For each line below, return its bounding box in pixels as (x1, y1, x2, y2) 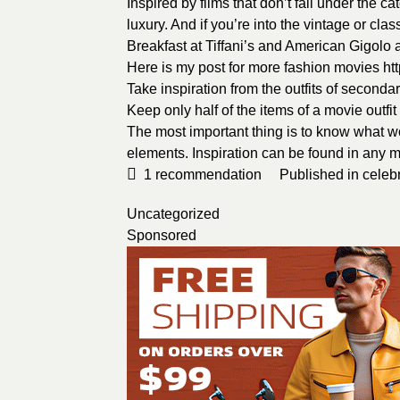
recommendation (152, 167, 262, 183)
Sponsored (127, 228, 196, 244)
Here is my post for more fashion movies (127, 60, 383, 76)
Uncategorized (127, 206, 220, 222)
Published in (279, 167, 362, 183)
